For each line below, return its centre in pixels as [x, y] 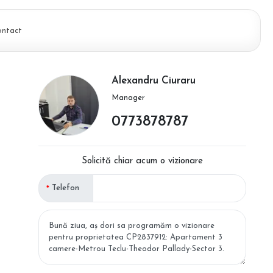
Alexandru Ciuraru [153, 81]
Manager [128, 98]
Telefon [66, 188]
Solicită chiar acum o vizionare [142, 161]
